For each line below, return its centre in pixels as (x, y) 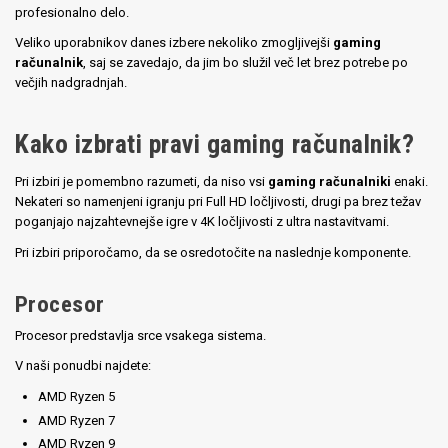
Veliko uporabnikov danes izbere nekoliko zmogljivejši (174, 42)
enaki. (409, 182)
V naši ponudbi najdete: (83, 366)
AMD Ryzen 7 (77, 420)
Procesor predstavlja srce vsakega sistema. (140, 335)
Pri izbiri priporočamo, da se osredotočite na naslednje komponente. (213, 252)
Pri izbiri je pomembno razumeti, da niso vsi (141, 182)
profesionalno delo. (72, 12)
